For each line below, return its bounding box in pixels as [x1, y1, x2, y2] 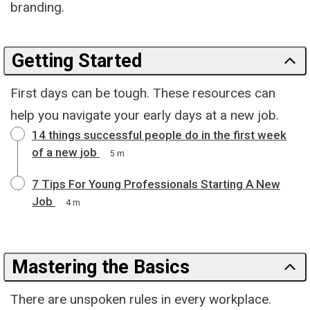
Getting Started [12, 49, 142, 72]
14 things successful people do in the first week [32, 127, 286, 142]
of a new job [32, 145, 97, 159]
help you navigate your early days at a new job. [10, 107, 279, 123]
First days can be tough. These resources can [10, 84, 275, 101]
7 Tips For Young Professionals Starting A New [32, 176, 280, 191]
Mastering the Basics [12, 255, 190, 278]
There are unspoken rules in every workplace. [10, 291, 271, 307]
